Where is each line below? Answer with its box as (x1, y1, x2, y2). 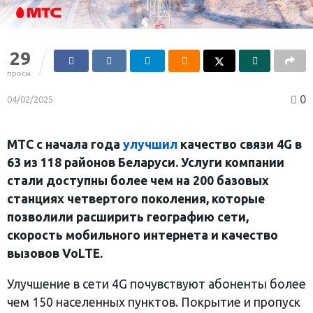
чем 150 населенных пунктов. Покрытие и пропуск (7, 295, 300, 309)
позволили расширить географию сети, (7, 210, 249, 224)
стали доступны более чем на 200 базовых (7, 174, 269, 188)
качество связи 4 (177, 138, 284, 152)
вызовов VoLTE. (7, 247, 103, 261)
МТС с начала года (7, 138, 123, 152)
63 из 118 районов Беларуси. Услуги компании (7, 156, 284, 170)
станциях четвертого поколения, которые (7, 192, 265, 206)
